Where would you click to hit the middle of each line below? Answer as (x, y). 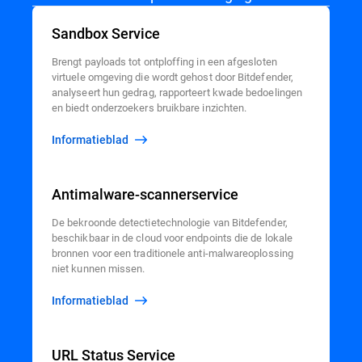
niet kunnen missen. (99, 268)
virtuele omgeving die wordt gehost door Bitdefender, (173, 77)
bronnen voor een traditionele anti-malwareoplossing (173, 253)
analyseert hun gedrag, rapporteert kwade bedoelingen (177, 92)
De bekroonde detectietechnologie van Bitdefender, (170, 222)
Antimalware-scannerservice (145, 194)
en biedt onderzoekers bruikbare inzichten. (149, 107)
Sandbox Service (106, 34)
